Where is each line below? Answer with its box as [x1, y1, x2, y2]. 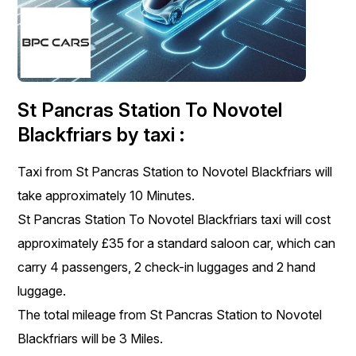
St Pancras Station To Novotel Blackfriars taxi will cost [17, 211, 331, 227]
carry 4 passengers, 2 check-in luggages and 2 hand [17, 258, 316, 275]
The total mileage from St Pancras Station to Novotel [17, 306, 323, 323]
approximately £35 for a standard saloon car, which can [17, 234, 336, 251]
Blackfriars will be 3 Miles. [17, 330, 164, 346]
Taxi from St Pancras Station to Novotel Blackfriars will [17, 163, 333, 180]
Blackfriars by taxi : [17, 122, 185, 146]
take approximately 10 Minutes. [17, 187, 195, 203]
